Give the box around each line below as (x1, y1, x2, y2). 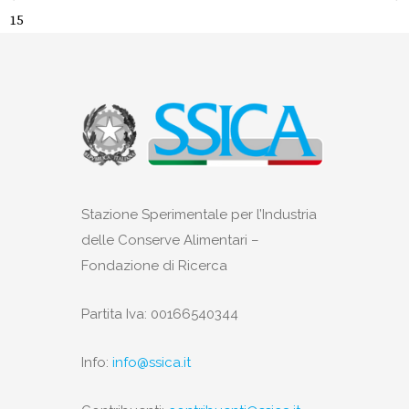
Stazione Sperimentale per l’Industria (81, 206, 317, 224)
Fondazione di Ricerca (81, 257, 227, 275)
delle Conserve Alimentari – (81, 232, 259, 249)
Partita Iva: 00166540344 (81, 306, 238, 323)
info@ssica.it (112, 354, 191, 372)
